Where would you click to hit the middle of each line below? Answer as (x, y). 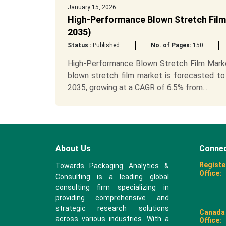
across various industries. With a (112, 219)
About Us (73, 149)
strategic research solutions (112, 208)
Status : (79, 45)
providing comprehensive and (112, 198)
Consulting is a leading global (112, 177)
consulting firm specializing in (112, 187)
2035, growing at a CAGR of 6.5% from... (137, 88)
